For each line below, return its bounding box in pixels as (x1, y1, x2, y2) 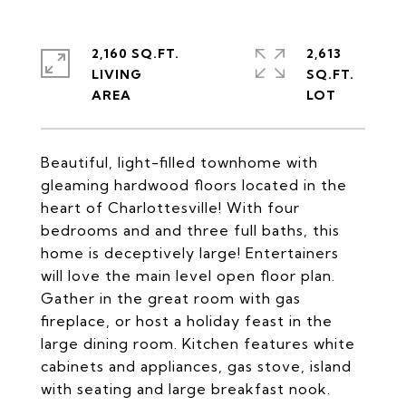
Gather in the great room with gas (41, 289, 301, 307)
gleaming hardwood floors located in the (41, 176, 347, 194)
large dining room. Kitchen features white (41, 334, 355, 353)
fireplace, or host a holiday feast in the (41, 312, 333, 330)
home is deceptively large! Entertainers (41, 244, 339, 262)
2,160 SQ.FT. (92, 45, 179, 62)
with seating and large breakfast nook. (41, 380, 331, 398)
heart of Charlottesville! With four (41, 198, 300, 217)
